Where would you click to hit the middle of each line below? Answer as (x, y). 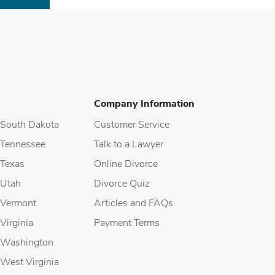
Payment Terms (127, 223)
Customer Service (132, 125)
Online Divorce (126, 164)
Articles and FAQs (134, 203)
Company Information (144, 104)
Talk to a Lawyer (129, 144)
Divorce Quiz (122, 184)
